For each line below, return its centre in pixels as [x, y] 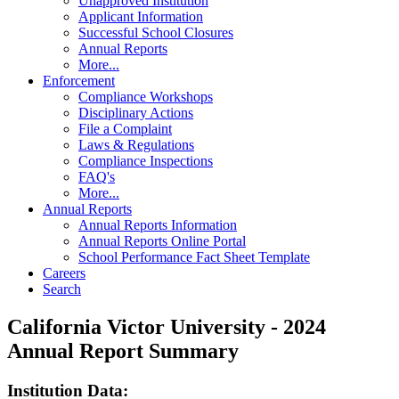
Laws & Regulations [136, 145]
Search [62, 289]
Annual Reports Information [158, 225]
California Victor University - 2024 [167, 327]
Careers [64, 273]
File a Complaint [125, 129]
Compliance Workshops [146, 97]
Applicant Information [141, 17]
